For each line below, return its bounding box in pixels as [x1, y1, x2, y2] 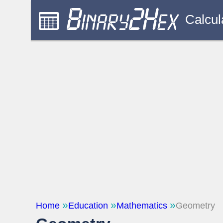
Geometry [176, 201, 215, 211]
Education [68, 201, 108, 211]
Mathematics [116, 201, 167, 211]
